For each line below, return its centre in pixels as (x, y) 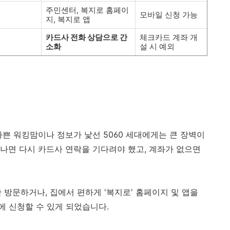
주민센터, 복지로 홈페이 (87, 10)
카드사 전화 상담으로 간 (87, 37)
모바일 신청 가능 (169, 15)
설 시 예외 (157, 46)
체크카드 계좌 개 (169, 37)
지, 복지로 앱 (68, 19)
